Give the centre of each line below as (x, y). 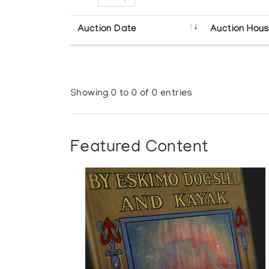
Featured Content (139, 148)
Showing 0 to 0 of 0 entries (131, 94)
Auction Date (107, 29)
